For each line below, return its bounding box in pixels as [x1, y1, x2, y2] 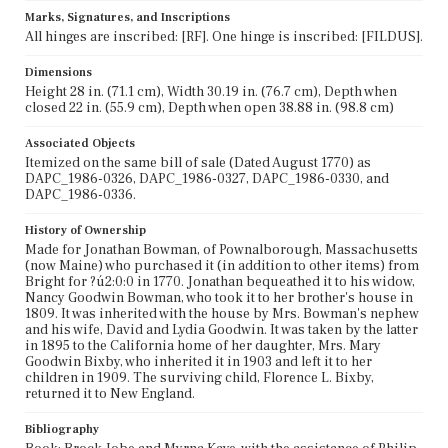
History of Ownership [25, 222, 146, 238]
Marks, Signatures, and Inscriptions [25, 9, 230, 25]
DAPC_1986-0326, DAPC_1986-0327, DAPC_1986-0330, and [25, 169, 389, 188]
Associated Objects [25, 135, 135, 151]
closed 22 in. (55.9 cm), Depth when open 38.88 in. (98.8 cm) [25, 98, 394, 117]
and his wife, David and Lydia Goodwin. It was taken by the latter [25, 320, 418, 339]
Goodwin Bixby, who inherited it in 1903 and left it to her [25, 352, 372, 371]
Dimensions [25, 64, 92, 80]
